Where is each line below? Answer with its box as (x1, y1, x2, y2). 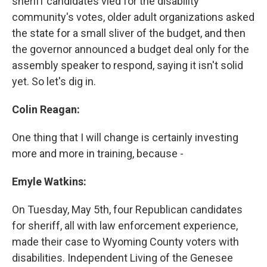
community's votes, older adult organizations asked (12, 11, 254, 24)
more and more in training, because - (12, 147, 184, 160)
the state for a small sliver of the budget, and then (12, 27, 246, 40)
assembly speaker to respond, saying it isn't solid (12, 59, 243, 72)
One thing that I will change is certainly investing (12, 131, 238, 144)
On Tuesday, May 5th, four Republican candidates (12, 203, 243, 216)
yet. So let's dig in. (12, 75, 96, 88)
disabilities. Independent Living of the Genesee (12, 252, 233, 265)
